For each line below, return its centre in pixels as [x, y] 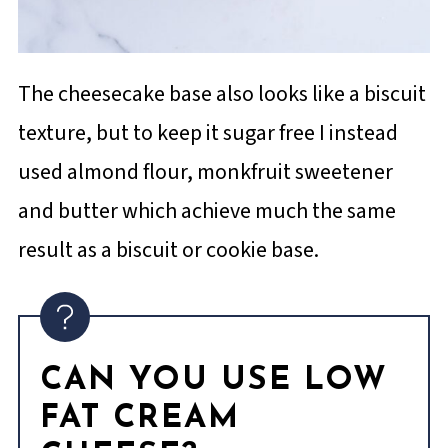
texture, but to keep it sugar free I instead [207, 133]
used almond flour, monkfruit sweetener [205, 172]
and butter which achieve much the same [206, 211]
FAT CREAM [139, 419]
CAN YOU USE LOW [213, 381]
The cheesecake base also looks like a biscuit [221, 94]
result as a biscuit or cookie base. [168, 250]
